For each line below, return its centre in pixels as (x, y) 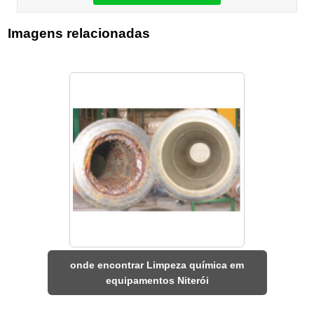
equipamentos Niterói (157, 281)
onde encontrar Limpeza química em (157, 265)
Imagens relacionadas (79, 33)
